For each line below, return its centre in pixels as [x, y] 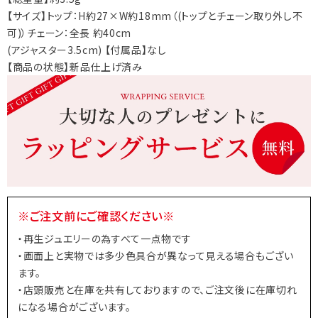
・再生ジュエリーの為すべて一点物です [105, 239]
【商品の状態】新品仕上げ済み [75, 67]
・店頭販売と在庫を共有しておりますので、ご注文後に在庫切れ [158, 290]
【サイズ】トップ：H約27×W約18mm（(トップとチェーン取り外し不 [155, 16]
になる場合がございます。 [75, 307]
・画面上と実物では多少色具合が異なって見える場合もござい [156, 256]
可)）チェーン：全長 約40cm [70, 33]
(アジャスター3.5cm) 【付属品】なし [87, 50]
